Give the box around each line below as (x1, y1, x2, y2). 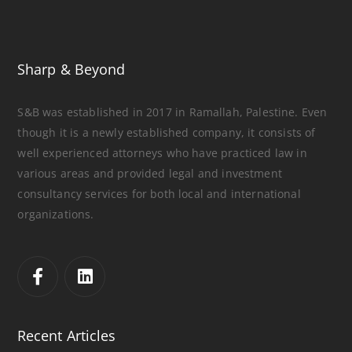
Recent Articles (17, 326, 115, 345)
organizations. (17, 207, 94, 222)
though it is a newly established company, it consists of (17, 125, 316, 140)
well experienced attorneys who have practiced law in (17, 145, 307, 160)
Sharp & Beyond (17, 60, 125, 79)
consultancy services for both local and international (17, 186, 301, 201)
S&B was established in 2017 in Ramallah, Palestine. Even (17, 104, 328, 119)
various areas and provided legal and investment (17, 166, 282, 181)
